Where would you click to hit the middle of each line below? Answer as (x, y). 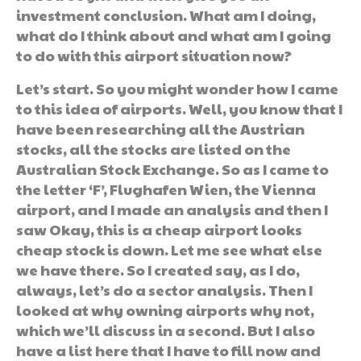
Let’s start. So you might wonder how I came (177, 88)
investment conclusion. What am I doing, (166, 15)
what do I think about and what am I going (174, 35)
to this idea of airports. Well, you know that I (179, 108)
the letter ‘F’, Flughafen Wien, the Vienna (166, 189)
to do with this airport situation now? (154, 55)
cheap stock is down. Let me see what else (169, 249)
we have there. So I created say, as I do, (158, 269)
